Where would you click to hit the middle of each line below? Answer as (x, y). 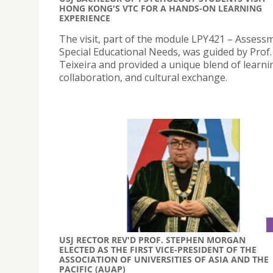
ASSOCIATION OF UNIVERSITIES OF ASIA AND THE (164, 259)
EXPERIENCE (85, 18)
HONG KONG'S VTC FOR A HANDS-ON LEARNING (161, 9)
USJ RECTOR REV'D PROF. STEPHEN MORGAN (152, 239)
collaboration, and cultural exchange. (143, 78)
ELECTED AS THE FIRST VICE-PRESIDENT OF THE (158, 249)
